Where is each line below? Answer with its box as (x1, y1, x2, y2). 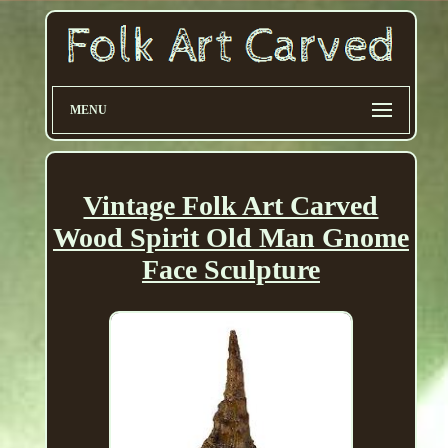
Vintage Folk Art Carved (83, 190, 379, 222)
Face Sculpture (141, 254, 320, 286)
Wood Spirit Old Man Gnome (52, 222, 409, 254)
